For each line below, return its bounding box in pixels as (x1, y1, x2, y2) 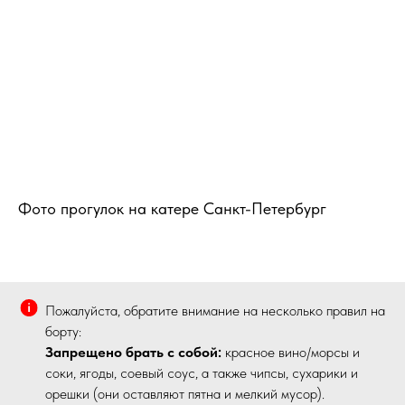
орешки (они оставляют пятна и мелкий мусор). (45, 385, 325, 403)
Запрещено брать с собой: (45, 344, 221, 362)
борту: (45, 323, 81, 341)
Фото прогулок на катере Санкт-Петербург (18, 199, 326, 219)
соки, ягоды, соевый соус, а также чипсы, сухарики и (45, 364, 358, 382)
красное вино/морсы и (221, 344, 360, 362)
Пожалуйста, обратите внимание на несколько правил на (45, 302, 385, 320)
